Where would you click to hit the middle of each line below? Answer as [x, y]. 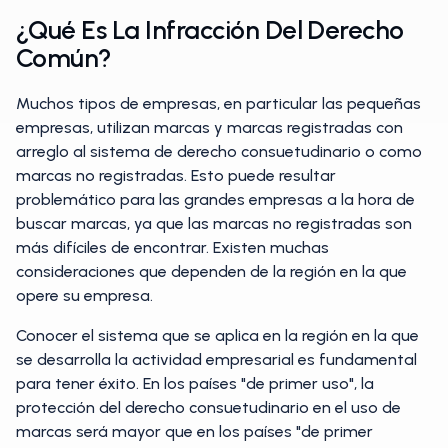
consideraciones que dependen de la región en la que [211, 271]
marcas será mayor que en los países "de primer [194, 431]
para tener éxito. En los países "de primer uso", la [195, 383]
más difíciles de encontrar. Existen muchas [172, 247]
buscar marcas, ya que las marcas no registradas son [214, 223]
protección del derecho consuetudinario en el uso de [208, 407]
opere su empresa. [84, 295]
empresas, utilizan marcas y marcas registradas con [209, 127]
